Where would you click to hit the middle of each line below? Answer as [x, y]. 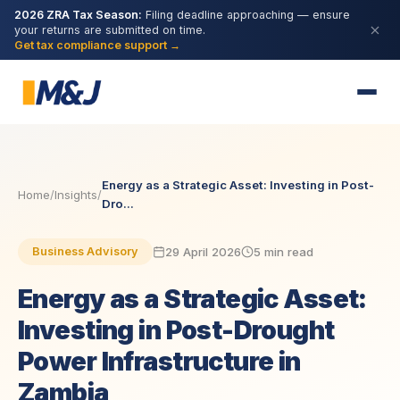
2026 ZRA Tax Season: [78, 15]
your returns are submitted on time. [110, 30]
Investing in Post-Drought [176, 330]
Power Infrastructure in [159, 361]
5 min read [283, 251]
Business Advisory [85, 251]
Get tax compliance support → [97, 45]
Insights [76, 194]
